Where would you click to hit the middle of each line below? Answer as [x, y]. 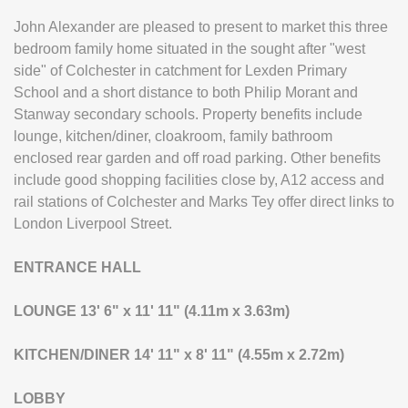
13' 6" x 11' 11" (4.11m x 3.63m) [185, 311]
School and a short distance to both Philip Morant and [186, 92]
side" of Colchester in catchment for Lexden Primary [180, 71]
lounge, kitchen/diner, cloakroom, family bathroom [173, 136]
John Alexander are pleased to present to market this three [201, 27]
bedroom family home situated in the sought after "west [189, 49]
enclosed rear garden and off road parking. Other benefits [197, 158]
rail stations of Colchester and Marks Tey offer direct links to [204, 202]
